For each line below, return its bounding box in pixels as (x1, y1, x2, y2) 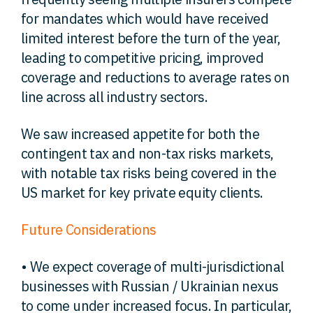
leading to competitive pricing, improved (21, 48, 263, 67)
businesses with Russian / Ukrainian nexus (21, 277, 279, 296)
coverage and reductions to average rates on (21, 68, 290, 87)
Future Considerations (21, 220, 156, 239)
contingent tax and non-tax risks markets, (21, 144, 274, 163)
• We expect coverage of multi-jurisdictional (21, 257, 284, 276)
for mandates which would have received (21, 9, 269, 28)
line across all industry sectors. (21, 87, 208, 106)
